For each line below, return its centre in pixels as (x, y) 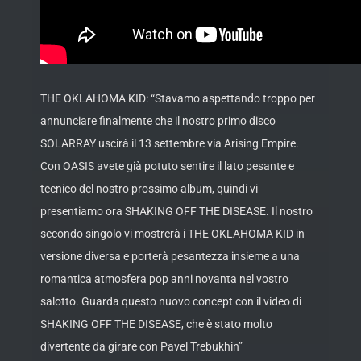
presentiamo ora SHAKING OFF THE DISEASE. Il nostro (176, 212)
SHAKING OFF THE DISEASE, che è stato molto (156, 324)
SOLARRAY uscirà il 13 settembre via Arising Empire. (170, 144)
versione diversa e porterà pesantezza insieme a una (170, 257)
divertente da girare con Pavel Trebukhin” (141, 347)
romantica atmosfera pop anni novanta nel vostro (164, 279)
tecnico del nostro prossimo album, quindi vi (149, 189)
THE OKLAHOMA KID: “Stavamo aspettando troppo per (178, 99)
